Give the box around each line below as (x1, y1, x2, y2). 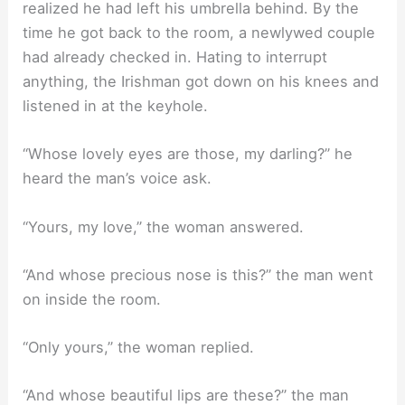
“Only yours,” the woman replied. (23, 338, 255, 357)
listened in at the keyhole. (23, 97, 209, 116)
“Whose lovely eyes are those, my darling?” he (23, 145, 353, 164)
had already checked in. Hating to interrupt (23, 48, 328, 67)
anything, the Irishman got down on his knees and (23, 72, 380, 91)
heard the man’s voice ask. (23, 169, 212, 188)
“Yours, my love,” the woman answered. (23, 217, 305, 236)
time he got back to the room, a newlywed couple (23, 24, 376, 42)
